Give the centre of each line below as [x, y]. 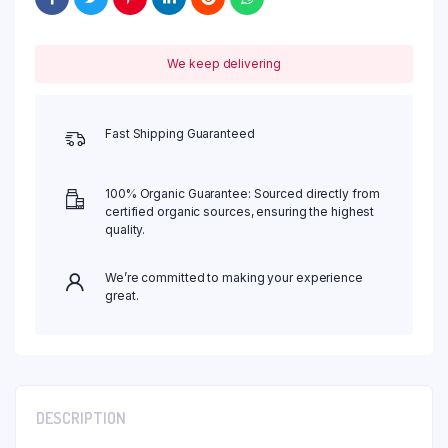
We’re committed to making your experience [234, 278]
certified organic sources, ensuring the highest [240, 212]
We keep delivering [224, 64]
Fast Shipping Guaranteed [180, 134]
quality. [125, 230]
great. [122, 296]
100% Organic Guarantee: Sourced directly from [242, 194]
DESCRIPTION [81, 418]
